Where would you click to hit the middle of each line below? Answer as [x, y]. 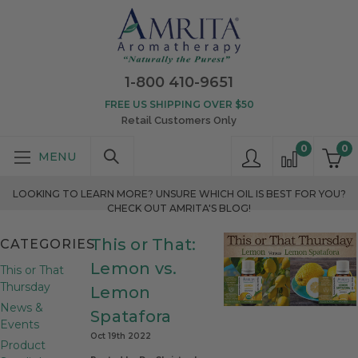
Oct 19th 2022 [121, 336]
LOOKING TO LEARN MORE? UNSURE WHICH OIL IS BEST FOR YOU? [179, 194]
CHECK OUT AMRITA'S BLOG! [179, 208]
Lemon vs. [134, 268]
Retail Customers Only [179, 120]
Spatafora [131, 316]
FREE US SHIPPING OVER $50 [179, 104]
